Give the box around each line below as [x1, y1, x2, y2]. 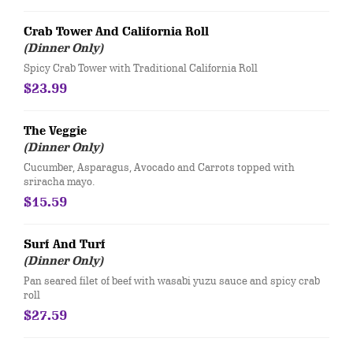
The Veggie [24, 124, 87, 138]
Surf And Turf [24, 237, 106, 251]
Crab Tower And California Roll [24, 24, 209, 39]
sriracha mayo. [24, 174, 95, 188]
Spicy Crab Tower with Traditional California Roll [24, 61, 258, 75]
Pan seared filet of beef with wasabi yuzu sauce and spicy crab [24, 273, 320, 288]
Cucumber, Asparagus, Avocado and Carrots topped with [24, 160, 295, 174]
